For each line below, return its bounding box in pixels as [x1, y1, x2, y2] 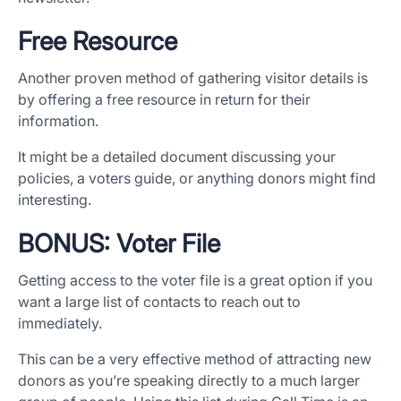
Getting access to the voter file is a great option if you [18, 271, 372, 290]
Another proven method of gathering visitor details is [18, 69, 368, 88]
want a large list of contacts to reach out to [18, 293, 301, 311]
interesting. [18, 191, 91, 209]
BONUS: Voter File [18, 228, 220, 260]
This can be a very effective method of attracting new [18, 350, 371, 369]
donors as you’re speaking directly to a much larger [18, 371, 360, 390]
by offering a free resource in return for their [18, 90, 311, 109]
